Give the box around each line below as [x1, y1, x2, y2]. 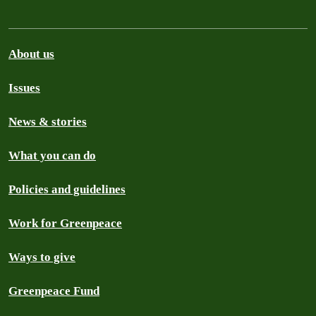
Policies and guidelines [8, 183, 126, 196]
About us [8, 47, 54, 61]
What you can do [8, 149, 96, 162]
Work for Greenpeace [8, 217, 122, 230]
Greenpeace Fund [8, 284, 99, 298]
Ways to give [8, 250, 75, 264]
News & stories [8, 115, 87, 128]
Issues [8, 81, 40, 95]
